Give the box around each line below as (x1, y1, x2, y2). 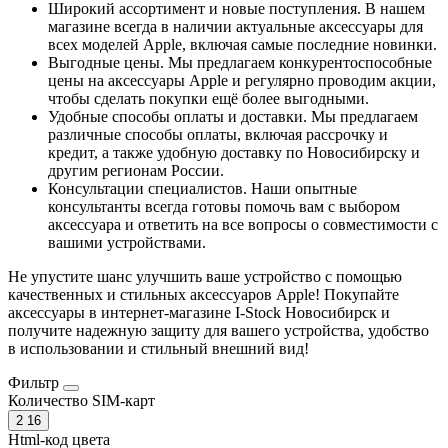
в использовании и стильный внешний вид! (8, 339, 309, 357)
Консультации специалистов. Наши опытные (48, 179, 357, 197)
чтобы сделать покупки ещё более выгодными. (48, 89, 369, 107)
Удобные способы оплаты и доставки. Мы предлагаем (48, 107, 418, 125)
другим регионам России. (48, 161, 224, 179)
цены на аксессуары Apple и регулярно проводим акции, (48, 71, 436, 89)
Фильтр (8, 373, 63, 391)
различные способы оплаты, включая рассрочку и (48, 125, 388, 143)
